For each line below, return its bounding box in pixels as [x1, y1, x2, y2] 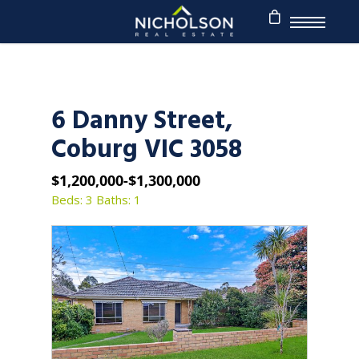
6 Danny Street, [51, 101, 232, 142]
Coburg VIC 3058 [51, 130, 242, 171]
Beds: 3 [51, 192, 93, 208]
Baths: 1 [96, 192, 141, 208]
